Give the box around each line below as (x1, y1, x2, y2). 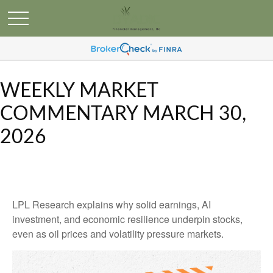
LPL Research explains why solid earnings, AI (12, 197, 211, 211)
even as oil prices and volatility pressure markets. (12, 227, 224, 241)
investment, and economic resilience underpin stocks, (12, 212, 243, 226)
